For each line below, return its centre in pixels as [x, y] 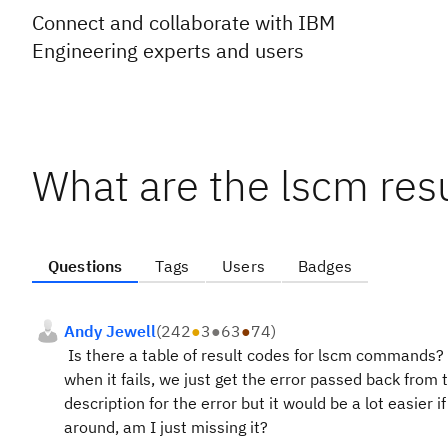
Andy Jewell [110, 331]
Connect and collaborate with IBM [183, 22]
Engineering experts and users [168, 50]
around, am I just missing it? [166, 427]
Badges [324, 266]
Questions [85, 266]
